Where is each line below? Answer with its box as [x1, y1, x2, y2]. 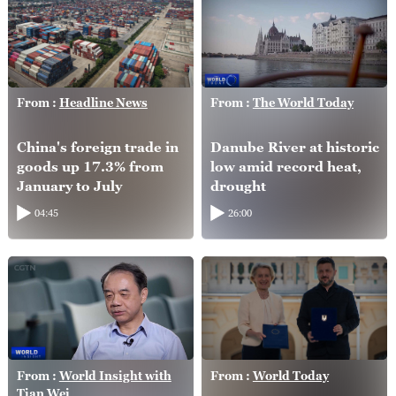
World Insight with [58, 368, 171, 383]
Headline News [58, 95, 148, 110]
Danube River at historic [209, 138, 379, 155]
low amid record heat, [209, 157, 362, 174]
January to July [16, 177, 122, 194]
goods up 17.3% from [16, 157, 164, 174]
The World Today [252, 95, 354, 110]
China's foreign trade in [16, 138, 179, 155]
